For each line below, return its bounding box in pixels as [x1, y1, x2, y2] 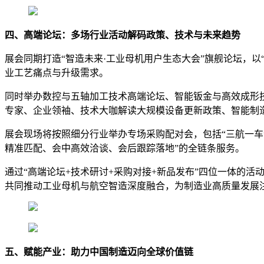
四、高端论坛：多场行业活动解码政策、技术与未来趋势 [5, 29, 240, 40]
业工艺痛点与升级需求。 [5, 67, 108, 78]
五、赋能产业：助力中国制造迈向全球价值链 [5, 246, 193, 257]
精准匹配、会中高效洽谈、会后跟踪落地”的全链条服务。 [5, 143, 245, 153]
